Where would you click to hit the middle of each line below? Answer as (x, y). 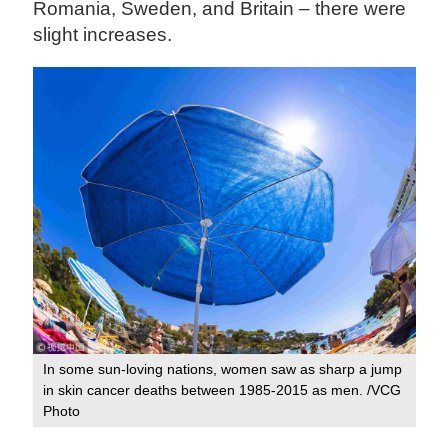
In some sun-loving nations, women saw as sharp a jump (223, 368)
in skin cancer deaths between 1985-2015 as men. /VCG (222, 389)
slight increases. (103, 34)
